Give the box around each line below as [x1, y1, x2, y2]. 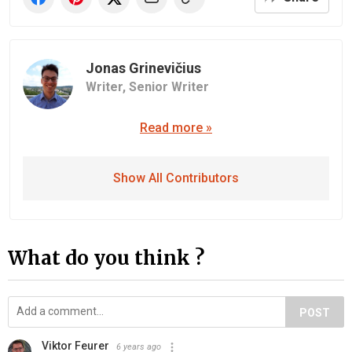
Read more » [140, 119, 212, 135]
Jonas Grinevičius [86, 59, 201, 76]
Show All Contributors [113, 170, 239, 185]
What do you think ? [8, 246, 204, 271]
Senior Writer [129, 79, 209, 94]
